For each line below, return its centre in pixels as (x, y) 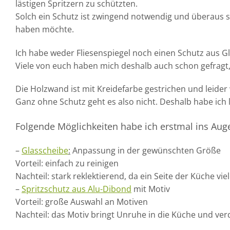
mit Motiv (151, 189)
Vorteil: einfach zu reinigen (67, 163)
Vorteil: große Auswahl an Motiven (82, 202)
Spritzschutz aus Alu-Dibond (76, 189)
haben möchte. (45, 29)
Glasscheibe (45, 150)
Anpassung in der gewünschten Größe (146, 150)
